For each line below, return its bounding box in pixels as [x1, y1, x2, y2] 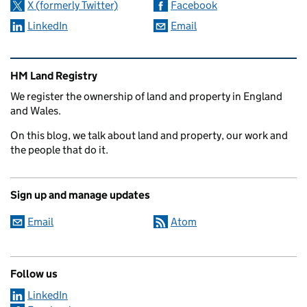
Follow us [10, 267, 58, 280]
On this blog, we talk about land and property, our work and [10, 128, 288, 142]
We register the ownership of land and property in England [10, 89, 282, 103]
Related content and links [13, 58, 180, 76]
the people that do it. [10, 143, 108, 156]
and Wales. [10, 103, 61, 117]
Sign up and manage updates [10, 188, 150, 201]
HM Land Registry [10, 69, 97, 82]
